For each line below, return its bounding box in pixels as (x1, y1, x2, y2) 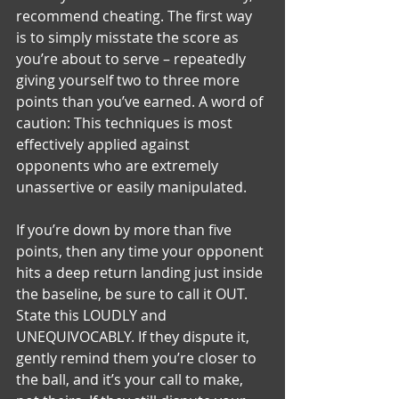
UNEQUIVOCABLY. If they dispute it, (16, 326, 253, 346)
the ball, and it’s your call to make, (16, 369, 247, 389)
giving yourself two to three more (16, 69, 243, 90)
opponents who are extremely (16, 155, 222, 175)
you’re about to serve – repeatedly (16, 48, 249, 69)
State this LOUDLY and (16, 305, 170, 325)
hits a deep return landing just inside (16, 262, 266, 282)
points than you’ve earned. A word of (16, 91, 266, 111)
